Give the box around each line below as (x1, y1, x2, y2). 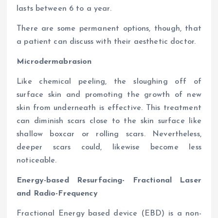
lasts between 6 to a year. (17, 4, 111, 13)
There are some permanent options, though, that (17, 24, 201, 33)
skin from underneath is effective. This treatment (17, 104, 201, 112)
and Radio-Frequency (17, 189, 98, 198)
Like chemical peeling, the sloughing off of (17, 77, 201, 86)
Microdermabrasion (17, 57, 92, 66)
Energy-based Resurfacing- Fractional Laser (17, 176, 201, 184)
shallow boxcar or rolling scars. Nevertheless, (17, 130, 201, 138)
